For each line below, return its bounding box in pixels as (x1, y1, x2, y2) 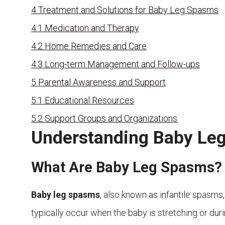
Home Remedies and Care (45, 41, 147, 52)
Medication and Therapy (45, 23, 139, 34)
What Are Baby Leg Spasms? (31, 159, 222, 176)
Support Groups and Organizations (45, 113, 177, 124)
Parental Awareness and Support (38, 77, 166, 88)
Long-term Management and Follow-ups (45, 59, 200, 70)
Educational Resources (45, 95, 134, 106)
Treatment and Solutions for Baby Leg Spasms (38, 5, 218, 16)
